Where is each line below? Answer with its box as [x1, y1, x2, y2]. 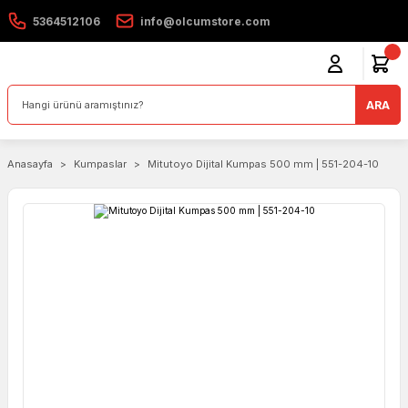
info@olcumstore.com [140, 14, 270, 28]
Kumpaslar [74, 158, 127, 170]
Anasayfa [7, 158, 53, 170]
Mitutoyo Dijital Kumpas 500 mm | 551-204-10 [148, 158, 379, 170]
